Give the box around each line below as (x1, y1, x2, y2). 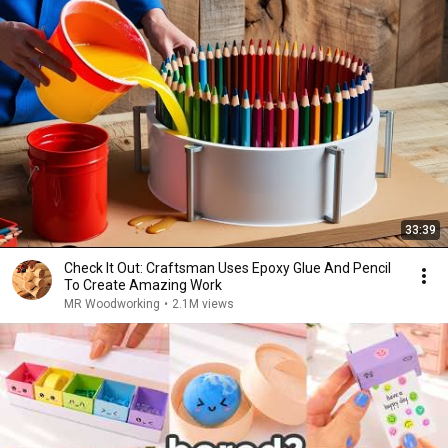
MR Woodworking (64, 297, 160, 311)
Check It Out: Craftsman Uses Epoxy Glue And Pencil (64, 260, 391, 276)
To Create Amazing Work (64, 277, 222, 293)
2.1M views (172, 297, 234, 311)
